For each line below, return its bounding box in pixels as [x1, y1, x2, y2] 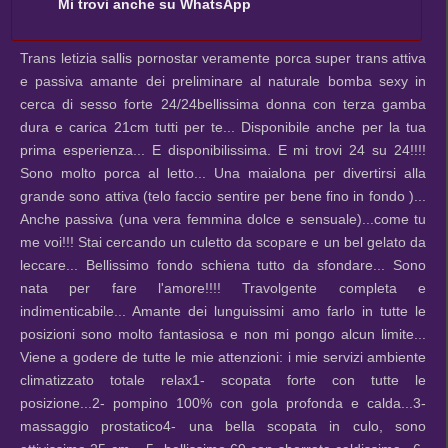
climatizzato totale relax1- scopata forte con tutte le [20, 371, 426, 388]
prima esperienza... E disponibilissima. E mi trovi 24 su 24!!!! [20, 141, 426, 158]
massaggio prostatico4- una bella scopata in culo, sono [20, 417, 426, 434]
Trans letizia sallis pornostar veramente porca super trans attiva [20, 49, 426, 66]
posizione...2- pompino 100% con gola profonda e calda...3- [20, 394, 426, 411]
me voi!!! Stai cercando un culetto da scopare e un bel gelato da [20, 233, 426, 250]
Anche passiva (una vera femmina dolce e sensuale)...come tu [20, 210, 426, 227]
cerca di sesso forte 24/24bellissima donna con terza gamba [20, 95, 426, 112]
